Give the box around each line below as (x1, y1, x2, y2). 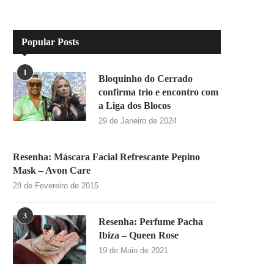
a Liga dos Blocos (98, 100, 171, 111)
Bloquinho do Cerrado (98, 73, 193, 84)
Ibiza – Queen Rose (98, 230, 179, 241)
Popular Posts (21, 37, 79, 48)
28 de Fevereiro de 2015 (13, 181, 98, 191)
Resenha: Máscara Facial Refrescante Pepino (13, 152, 200, 163)
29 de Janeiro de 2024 (98, 116, 177, 126)
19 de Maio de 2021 (98, 246, 168, 256)
